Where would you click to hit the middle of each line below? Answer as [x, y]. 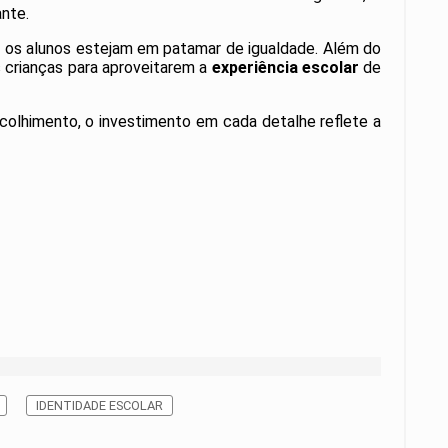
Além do [352, 49]
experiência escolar [285, 68]
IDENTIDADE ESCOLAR [99, 406]
